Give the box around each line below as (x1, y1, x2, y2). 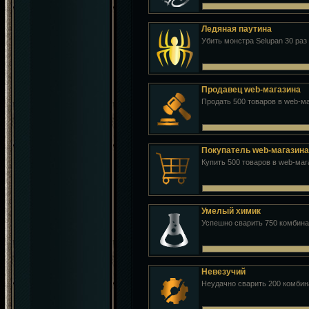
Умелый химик (201, 206, 261, 216)
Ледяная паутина (201, 24, 272, 34)
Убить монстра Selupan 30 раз (201, 37, 307, 45)
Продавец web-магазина (201, 85, 301, 94)
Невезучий (201, 267, 246, 277)
